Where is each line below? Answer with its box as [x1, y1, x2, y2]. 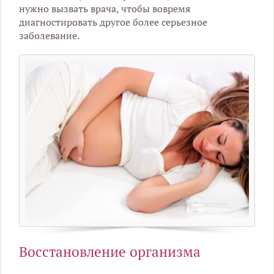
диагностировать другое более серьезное [19, 15, 207, 29]
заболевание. [19, 28, 80, 42]
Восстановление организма [19, 242, 201, 261]
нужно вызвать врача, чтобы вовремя [19, 1, 190, 15]
